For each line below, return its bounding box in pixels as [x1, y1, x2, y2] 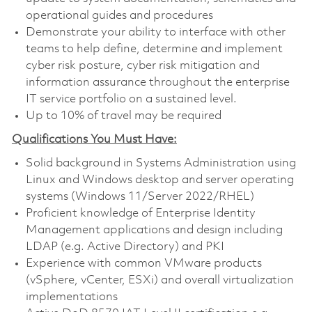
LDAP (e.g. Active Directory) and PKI [25, 240, 224, 253]
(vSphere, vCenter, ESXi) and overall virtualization [25, 274, 294, 286]
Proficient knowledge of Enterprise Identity [25, 207, 256, 219]
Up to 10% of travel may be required [25, 109, 221, 122]
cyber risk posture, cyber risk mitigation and [25, 59, 260, 72]
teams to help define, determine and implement [25, 42, 283, 55]
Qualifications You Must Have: [11, 133, 177, 146]
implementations [25, 290, 118, 303]
